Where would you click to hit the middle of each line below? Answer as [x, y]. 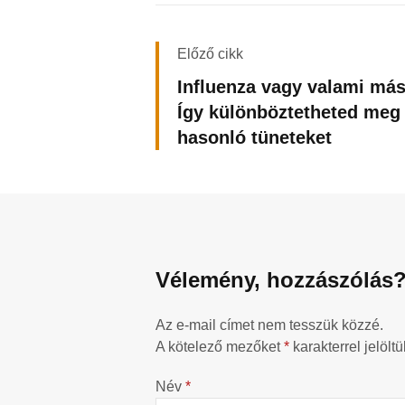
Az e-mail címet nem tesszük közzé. [269, 325]
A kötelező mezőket [220, 347]
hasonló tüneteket [254, 138]
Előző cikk [210, 54]
